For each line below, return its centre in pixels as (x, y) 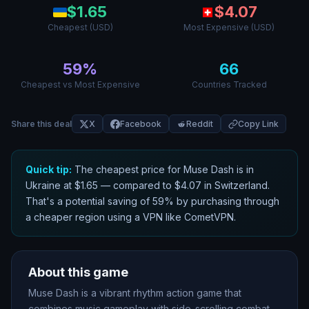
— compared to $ (139, 185)
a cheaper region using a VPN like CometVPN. (131, 217)
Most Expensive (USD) (229, 27)
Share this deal (41, 124)
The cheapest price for (128, 169)
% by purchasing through (222, 201)
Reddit (200, 124)
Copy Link (258, 124)
